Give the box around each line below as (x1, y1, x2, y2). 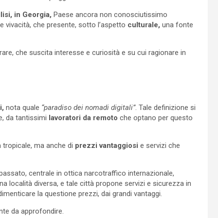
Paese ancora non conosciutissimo (52, 10, 167, 19)
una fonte (160, 20, 193, 29)
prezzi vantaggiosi (75, 141, 138, 150)
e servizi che (138, 141, 180, 150)
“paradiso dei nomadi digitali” (39, 103, 135, 112)
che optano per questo (118, 113, 193, 122)
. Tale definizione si (135, 103, 196, 112)
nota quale (4, 103, 39, 112)
